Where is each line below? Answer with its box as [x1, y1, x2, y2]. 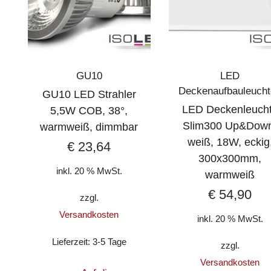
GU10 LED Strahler [42, 88, 136, 100]
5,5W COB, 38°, [50, 104, 128, 117]
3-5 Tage [92, 237, 126, 247]
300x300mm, [198, 152, 262, 165]
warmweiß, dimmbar [40, 120, 139, 133]
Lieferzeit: [51, 237, 93, 247]
